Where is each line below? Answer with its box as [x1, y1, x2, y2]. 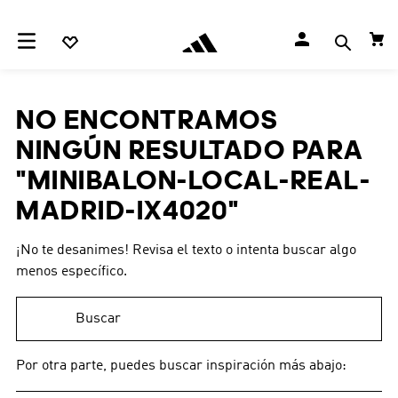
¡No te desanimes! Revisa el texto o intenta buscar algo [16, 243, 356, 258]
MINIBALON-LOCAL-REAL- [27, 164, 370, 195]
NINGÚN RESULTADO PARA [16, 134, 364, 165]
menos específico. [16, 265, 127, 279]
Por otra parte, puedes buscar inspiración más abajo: [16, 359, 346, 373]
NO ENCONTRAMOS [16, 104, 278, 135]
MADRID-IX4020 [16, 195, 228, 226]
